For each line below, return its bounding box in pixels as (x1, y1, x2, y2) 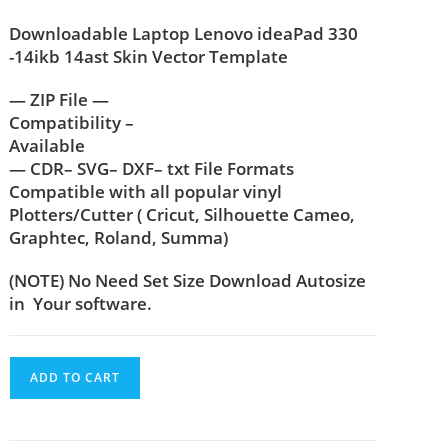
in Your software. (9, 292, 153, 316)
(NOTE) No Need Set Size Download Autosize (9, 269, 367, 293)
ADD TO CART (30, 369, 121, 387)
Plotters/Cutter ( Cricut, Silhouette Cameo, (9, 203, 356, 227)
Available (9, 134, 86, 158)
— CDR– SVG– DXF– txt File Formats (9, 157, 295, 181)
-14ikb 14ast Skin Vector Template (9, 45, 289, 69)
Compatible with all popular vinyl (9, 180, 283, 204)
